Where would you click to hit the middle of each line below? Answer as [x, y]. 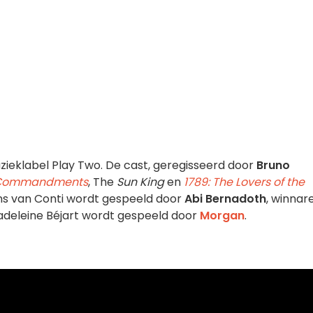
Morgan [222, 216]
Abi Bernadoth [224, 199]
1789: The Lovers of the [244, 182]
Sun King [140, 182]
